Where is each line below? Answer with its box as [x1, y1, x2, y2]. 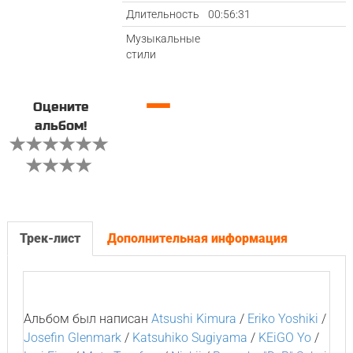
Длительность [126, 8, 200, 20]
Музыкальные [126, 32, 201, 45]
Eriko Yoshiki [247, 311, 318, 326]
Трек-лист [19, 231, 80, 246]
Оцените [32, 99, 89, 115]
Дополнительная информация [106, 231, 288, 246]
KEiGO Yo [258, 330, 311, 345]
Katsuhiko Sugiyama [132, 330, 247, 345]
